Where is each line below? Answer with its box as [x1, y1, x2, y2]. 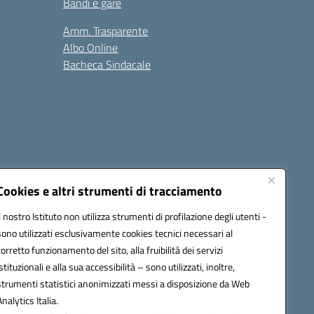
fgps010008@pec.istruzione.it [40, 239, 166, 254]
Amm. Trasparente [63, 22, 148, 39]
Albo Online [63, 39, 118, 56]
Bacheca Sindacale [63, 56, 151, 73]
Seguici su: [170, 174, 221, 191]
